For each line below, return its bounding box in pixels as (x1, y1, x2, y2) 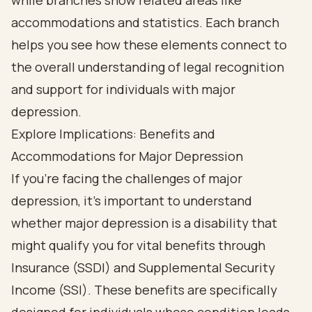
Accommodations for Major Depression (11, 148, 243, 164)
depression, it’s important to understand (11, 192, 252, 209)
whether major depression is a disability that (11, 214, 277, 231)
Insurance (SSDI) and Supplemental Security (11, 259, 275, 276)
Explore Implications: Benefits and (11, 125, 215, 142)
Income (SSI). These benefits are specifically (11, 281, 277, 298)
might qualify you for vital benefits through (11, 237, 265, 253)
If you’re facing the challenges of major (11, 170, 242, 187)
